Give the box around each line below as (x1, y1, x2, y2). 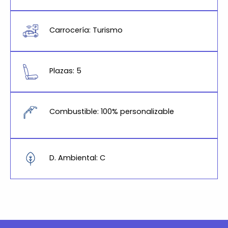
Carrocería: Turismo (49, 24, 123, 35)
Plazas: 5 (49, 65, 81, 76)
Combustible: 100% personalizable (49, 106, 174, 117)
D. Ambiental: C (49, 153, 105, 163)
